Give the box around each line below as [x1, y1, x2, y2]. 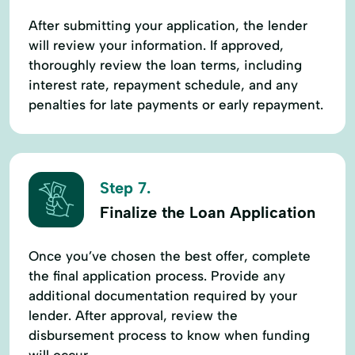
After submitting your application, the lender [29, 17, 307, 33]
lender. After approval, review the [29, 307, 238, 323]
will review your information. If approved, [29, 36, 284, 53]
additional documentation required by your [29, 287, 297, 303]
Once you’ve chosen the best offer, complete [29, 247, 311, 264]
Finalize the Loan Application [100, 203, 315, 223]
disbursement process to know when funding [29, 326, 310, 343]
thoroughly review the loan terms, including [29, 56, 302, 73]
